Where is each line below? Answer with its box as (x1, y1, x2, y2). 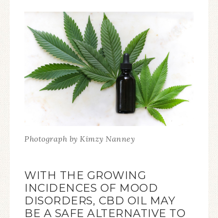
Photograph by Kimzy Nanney (24, 134, 135, 144)
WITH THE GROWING (24, 168, 146, 182)
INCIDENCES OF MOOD (24, 181, 158, 195)
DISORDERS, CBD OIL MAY (24, 194, 175, 207)
